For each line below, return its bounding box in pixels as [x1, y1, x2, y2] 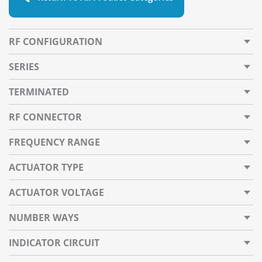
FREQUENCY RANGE [9, 136, 100, 149]
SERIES [9, 60, 39, 73]
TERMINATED [9, 85, 69, 98]
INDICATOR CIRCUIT [9, 236, 99, 249]
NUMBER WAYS [9, 211, 79, 224]
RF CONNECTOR [9, 111, 82, 123]
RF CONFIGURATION [9, 35, 102, 48]
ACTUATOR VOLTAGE [9, 186, 104, 199]
